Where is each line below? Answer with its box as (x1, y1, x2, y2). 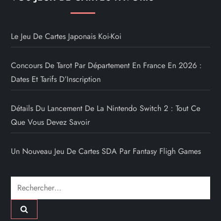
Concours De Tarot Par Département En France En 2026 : (11, 60, 202, 72)
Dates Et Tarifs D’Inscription (11, 74, 101, 85)
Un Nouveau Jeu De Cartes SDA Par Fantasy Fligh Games (11, 146, 201, 157)
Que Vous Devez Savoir (11, 116, 90, 128)
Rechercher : (10, 177, 53, 189)
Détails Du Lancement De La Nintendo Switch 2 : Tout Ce (11, 103, 201, 114)
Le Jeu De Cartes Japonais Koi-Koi (11, 31, 122, 42)
